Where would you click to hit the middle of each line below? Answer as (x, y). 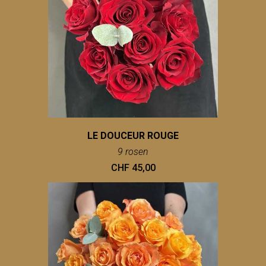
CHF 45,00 (133, 168)
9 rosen (133, 152)
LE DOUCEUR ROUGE (133, 136)
